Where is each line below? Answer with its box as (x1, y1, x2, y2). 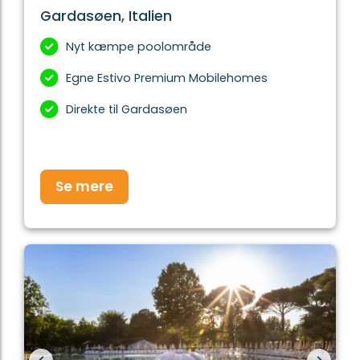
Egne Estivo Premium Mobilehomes (66, 69, 268, 86)
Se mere (55, 176, 113, 196)
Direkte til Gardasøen (66, 100, 187, 117)
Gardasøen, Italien (40, 6, 172, 26)
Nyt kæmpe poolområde (66, 38, 211, 55)
